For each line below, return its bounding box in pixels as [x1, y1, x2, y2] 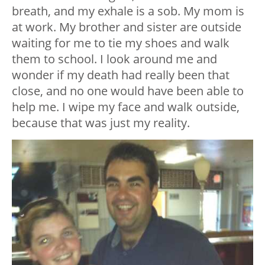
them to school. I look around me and [12, 51, 217, 67]
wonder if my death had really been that [12, 67, 230, 83]
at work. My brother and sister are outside [12, 19, 241, 35]
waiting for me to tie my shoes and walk [12, 35, 230, 51]
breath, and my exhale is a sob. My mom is [12, 3, 244, 20]
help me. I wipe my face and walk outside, [12, 99, 240, 115]
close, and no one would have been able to [12, 83, 244, 99]
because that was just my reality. [12, 115, 190, 131]
